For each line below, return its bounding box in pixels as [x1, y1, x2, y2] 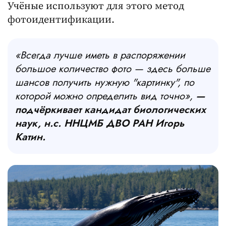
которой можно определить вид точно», [15, 88, 196, 103]
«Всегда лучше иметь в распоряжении [15, 47, 185, 63]
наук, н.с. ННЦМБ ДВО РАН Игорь [15, 116, 185, 131]
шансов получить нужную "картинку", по [15, 75, 194, 90]
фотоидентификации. [8, 14, 115, 27]
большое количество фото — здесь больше [15, 61, 210, 76]
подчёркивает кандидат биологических [15, 102, 206, 117]
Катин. [15, 129, 45, 144]
